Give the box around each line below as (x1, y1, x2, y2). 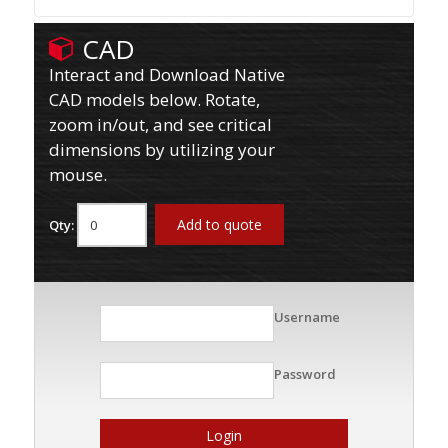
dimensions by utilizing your (48, 138, 275, 162)
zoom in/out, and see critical (48, 113, 272, 137)
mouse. (48, 163, 107, 187)
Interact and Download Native (48, 63, 285, 87)
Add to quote (176, 215, 262, 235)
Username (273, 308, 340, 327)
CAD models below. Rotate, (48, 88, 260, 112)
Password (273, 365, 336, 384)
